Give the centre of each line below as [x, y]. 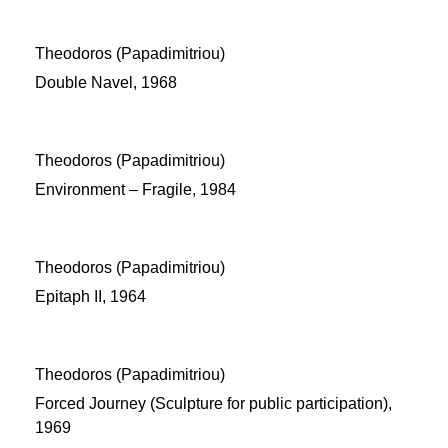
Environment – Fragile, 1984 [135, 189]
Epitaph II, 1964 [90, 296]
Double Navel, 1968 [106, 82]
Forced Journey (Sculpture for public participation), [213, 403]
